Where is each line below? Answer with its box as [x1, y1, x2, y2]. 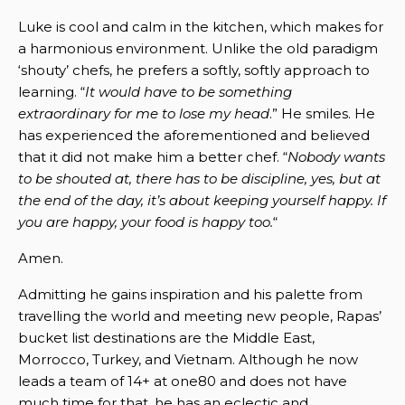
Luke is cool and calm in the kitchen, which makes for [18, 17, 383, 35]
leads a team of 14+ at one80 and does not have [18, 372, 347, 390]
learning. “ [18, 82, 85, 100]
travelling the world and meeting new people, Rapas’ [18, 306, 381, 325]
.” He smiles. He [269, 104, 375, 122]
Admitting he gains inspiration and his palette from [18, 285, 363, 303]
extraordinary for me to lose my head [18, 104, 269, 122]
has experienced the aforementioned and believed [18, 126, 370, 144]
